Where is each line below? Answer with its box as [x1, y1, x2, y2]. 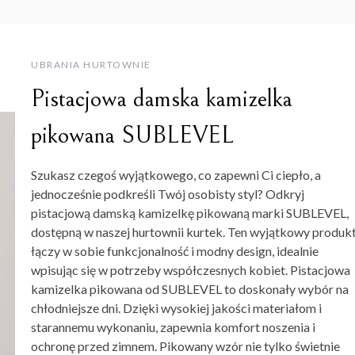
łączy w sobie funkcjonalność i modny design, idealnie [31, 243, 319, 259]
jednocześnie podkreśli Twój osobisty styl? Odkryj [31, 186, 304, 202]
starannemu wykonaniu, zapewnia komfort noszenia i [31, 319, 315, 335]
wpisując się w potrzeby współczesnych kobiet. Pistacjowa [31, 262, 350, 278]
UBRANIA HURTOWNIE [31, 59, 151, 71]
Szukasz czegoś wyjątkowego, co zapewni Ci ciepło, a [31, 167, 321, 183]
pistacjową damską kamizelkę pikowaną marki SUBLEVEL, [31, 205, 349, 221]
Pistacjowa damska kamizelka [31, 85, 292, 114]
